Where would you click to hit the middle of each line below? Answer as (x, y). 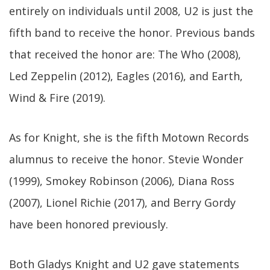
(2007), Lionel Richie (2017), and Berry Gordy (122, 202)
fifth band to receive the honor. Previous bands (132, 33)
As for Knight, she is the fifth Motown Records (129, 137)
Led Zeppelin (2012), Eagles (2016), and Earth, (126, 76)
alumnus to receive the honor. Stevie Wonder (126, 159)
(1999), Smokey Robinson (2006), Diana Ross (122, 181)
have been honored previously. (89, 224)
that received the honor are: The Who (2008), (125, 54)
